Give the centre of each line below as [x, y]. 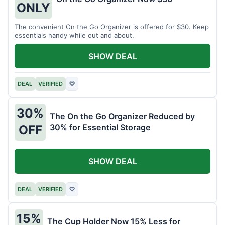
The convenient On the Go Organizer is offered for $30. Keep [112, 26]
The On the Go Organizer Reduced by [122, 116]
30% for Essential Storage [100, 127]
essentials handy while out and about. [74, 35]
